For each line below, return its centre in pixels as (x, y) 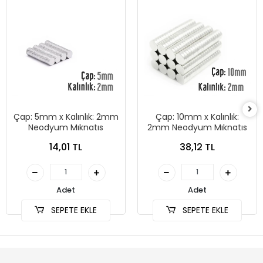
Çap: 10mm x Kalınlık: (197, 117)
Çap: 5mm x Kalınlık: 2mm (66, 117)
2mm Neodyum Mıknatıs (197, 128)
